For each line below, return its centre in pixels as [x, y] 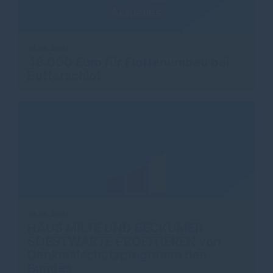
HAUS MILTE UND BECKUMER [115, 228]
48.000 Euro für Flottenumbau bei [128, 62]
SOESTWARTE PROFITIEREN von [124, 241]
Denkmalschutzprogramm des [117, 255]
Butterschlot [64, 76]
